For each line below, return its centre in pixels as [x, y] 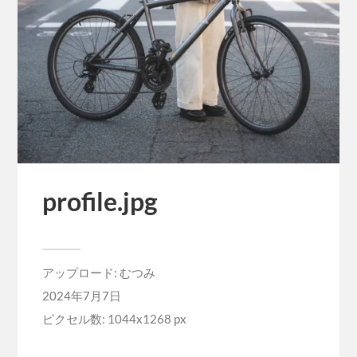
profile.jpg [100, 202]
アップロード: [80, 273]
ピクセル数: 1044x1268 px [114, 319]
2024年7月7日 [81, 296]
